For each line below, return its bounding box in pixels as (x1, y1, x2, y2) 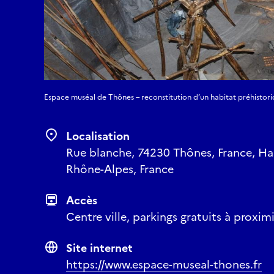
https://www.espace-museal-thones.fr (66, 256, 262, 273)
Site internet (66, 240, 133, 256)
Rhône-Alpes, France (66, 161, 174, 177)
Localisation (66, 128, 130, 144)
